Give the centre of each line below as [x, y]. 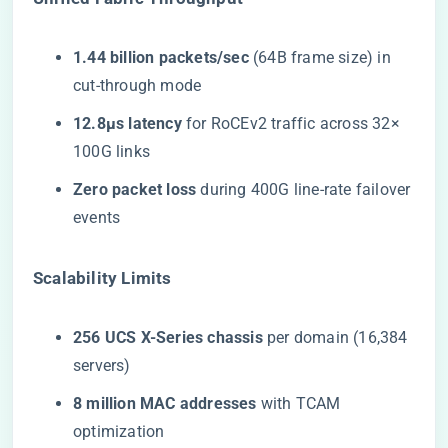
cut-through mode [137, 85]
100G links [111, 151]
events [97, 217]
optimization [119, 431]
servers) [102, 365]
